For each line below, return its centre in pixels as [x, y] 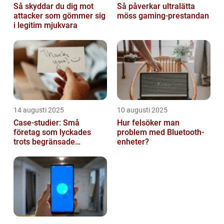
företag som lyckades [52, 132]
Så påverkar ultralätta [156, 6]
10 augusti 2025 [142, 110]
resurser [29, 151]
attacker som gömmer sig [59, 16]
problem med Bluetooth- [160, 132]
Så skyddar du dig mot [53, 6]
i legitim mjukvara [45, 25]
